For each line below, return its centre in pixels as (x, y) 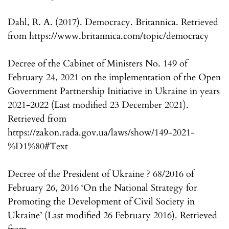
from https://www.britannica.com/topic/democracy (108, 36)
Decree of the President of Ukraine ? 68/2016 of (101, 174)
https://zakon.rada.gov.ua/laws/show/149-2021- (101, 133)
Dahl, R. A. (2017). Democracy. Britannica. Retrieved (113, 22)
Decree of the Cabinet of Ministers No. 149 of (97, 64)
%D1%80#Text (38, 147)
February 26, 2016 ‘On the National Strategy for (102, 188)
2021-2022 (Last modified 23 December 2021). (98, 105)
